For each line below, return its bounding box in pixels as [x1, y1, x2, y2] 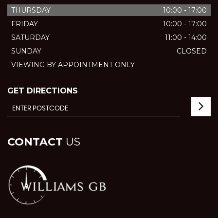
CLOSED [177, 47, 207, 56]
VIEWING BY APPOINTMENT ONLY [11, 60, 135, 70]
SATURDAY [11, 33, 50, 42]
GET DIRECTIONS [7, 86, 78, 96]
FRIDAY [11, 19, 38, 29]
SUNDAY [11, 47, 41, 56]
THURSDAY [11, 6, 51, 15]
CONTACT [7, 135, 63, 149]
